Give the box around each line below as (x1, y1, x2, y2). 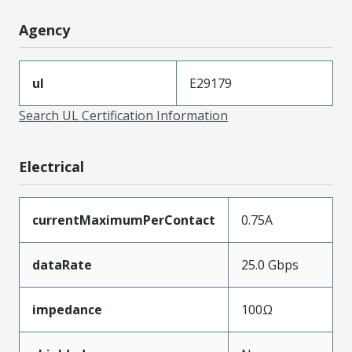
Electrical (19, 156, 84, 176)
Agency (19, 20, 70, 39)
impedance (32, 300, 102, 318)
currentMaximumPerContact (32, 211, 215, 229)
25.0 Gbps (241, 255, 299, 273)
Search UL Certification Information (19, 106, 228, 124)
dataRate (32, 255, 92, 273)
